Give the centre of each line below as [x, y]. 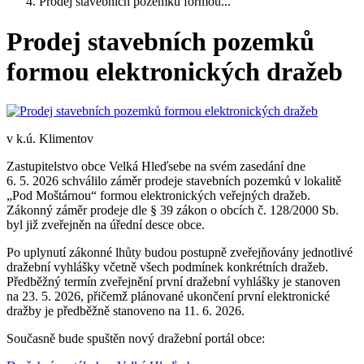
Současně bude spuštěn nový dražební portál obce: [136, 339]
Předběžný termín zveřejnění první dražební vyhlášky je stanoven [173, 282]
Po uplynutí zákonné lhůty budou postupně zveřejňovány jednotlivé [180, 253]
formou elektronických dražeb [175, 71]
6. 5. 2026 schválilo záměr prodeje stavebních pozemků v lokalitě [174, 181]
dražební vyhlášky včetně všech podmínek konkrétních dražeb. [167, 267]
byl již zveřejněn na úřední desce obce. [106, 225]
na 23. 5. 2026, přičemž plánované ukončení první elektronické [168, 297]
